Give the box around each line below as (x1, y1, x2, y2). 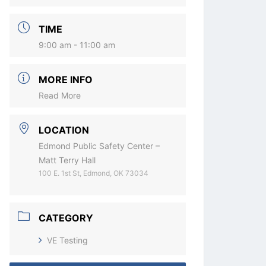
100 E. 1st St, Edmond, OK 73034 (39, 168, 149, 178)
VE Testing (47, 235, 88, 245)
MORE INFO (39, 73, 93, 85)
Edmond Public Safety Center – (39, 140, 160, 151)
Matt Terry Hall (39, 154, 96, 165)
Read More (39, 90, 81, 100)
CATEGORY (39, 211, 94, 224)
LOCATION (39, 123, 90, 136)
